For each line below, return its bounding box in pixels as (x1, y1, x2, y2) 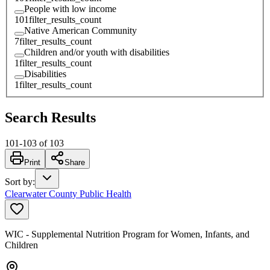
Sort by (5, 176, 33, 187)
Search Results (5, 109, 96, 125)
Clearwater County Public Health (5, 188, 131, 199)
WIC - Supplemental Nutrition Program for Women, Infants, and (5, 228, 250, 239)
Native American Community (24, 25, 137, 36)
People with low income (24, 3, 116, 14)
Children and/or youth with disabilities (24, 46, 169, 57)
